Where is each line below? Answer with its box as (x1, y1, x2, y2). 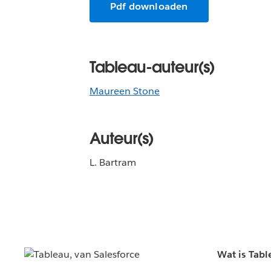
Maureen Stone (89, 84, 160, 97)
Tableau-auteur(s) (89, 56, 215, 77)
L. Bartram (89, 155, 137, 169)
